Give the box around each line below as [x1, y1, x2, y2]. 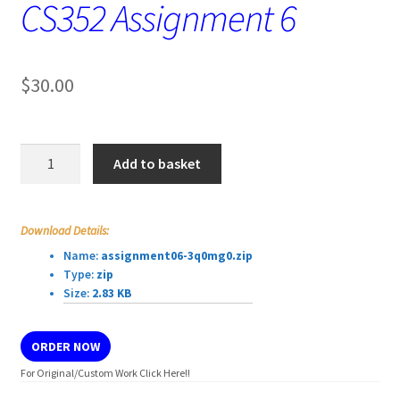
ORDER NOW [30, 337, 100, 354]
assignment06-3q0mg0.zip [100, 247, 253, 263]
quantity [19, 211, 71, 229]
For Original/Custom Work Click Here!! [20, 365, 190, 379]
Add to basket [113, 154, 202, 172]
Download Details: [20, 222, 109, 238]
